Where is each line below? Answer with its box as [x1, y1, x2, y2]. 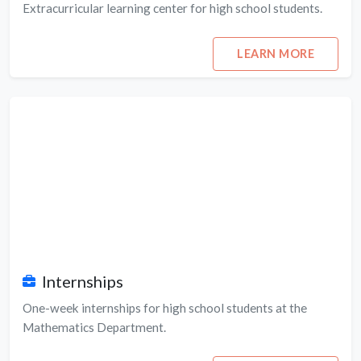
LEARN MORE [237, 47, 315, 61]
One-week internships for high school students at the [23, 300, 307, 315]
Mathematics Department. [23, 319, 166, 334]
